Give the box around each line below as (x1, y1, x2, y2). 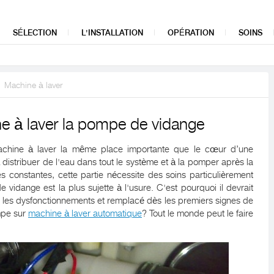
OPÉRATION (168, 28, 214, 37)
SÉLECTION (13, 28, 57, 37)
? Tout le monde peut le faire (142, 208, 253, 219)
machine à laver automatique (28, 208, 142, 219)
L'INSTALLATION (81, 28, 143, 37)
